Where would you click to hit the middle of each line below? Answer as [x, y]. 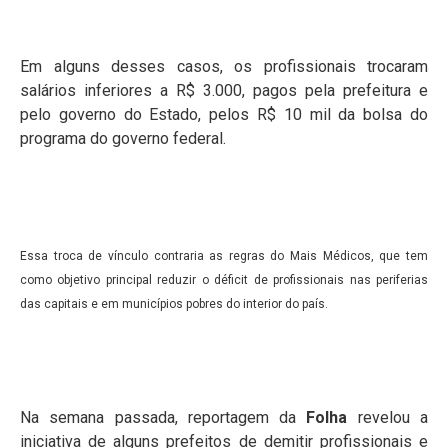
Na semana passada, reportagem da [163, 417]
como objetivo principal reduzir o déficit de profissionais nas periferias [224, 279]
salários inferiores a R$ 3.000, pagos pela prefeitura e [224, 91]
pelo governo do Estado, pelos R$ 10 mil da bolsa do [224, 115]
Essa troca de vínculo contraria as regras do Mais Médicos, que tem [224, 255]
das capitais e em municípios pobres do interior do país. [174, 303]
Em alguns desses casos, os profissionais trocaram [224, 67]
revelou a [388, 417]
